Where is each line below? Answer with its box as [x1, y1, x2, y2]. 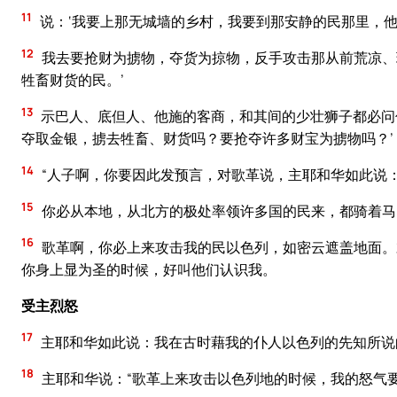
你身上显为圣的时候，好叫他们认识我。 [21, 259, 276, 279]
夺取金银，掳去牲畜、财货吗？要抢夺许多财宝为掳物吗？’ [21, 128, 393, 149]
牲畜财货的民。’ [21, 70, 124, 90]
